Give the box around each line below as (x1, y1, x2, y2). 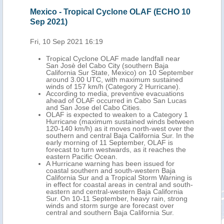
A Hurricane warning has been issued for (46, 159, 174, 167)
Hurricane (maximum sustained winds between (46, 117, 194, 125)
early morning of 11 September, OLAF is (46, 138, 173, 146)
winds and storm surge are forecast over (46, 201, 174, 209)
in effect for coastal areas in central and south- (46, 180, 193, 188)
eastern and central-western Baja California (46, 187, 183, 195)
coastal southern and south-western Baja (46, 166, 175, 174)
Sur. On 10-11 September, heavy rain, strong (46, 194, 187, 202)
